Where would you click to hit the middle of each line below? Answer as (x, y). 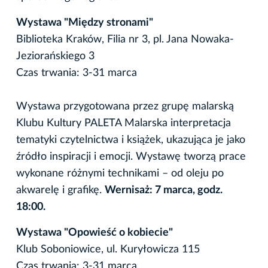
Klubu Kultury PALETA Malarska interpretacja (124, 123)
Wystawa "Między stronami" (85, 22)
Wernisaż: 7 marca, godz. (164, 190)
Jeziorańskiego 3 (55, 56)
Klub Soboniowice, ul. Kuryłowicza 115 (108, 249)
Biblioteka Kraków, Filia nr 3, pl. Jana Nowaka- (125, 39)
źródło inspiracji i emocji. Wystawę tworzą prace (131, 156)
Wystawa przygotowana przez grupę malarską (125, 106)
